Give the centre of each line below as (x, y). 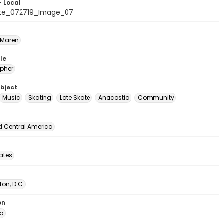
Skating (40, 98)
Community (156, 98)
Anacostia (114, 98)
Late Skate (75, 98)
